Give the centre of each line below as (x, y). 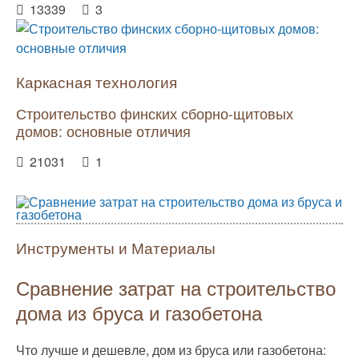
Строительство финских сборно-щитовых (155, 113)
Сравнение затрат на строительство (176, 287)
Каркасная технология (97, 81)
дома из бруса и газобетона (139, 312)
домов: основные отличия (103, 131)
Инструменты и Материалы (116, 247)
